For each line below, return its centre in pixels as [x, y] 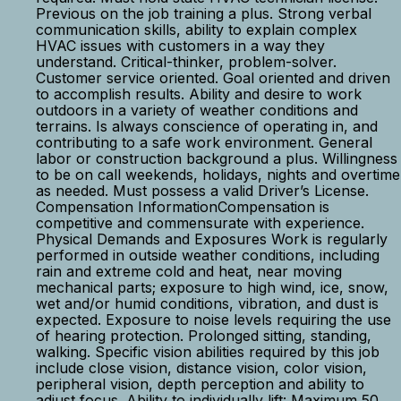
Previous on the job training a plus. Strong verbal [204, 13]
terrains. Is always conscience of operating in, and [207, 126]
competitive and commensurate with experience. [205, 223]
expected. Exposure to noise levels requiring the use [213, 320]
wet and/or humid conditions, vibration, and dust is [207, 303]
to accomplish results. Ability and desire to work [199, 94]
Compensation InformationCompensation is [183, 207]
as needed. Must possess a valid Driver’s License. [207, 191]
